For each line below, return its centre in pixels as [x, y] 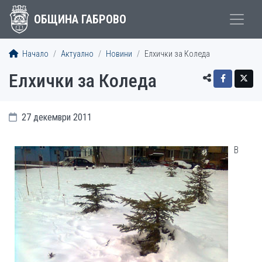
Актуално [77, 54]
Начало [35, 54]
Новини [119, 54]
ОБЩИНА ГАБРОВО [80, 19]
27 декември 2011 [56, 117]
